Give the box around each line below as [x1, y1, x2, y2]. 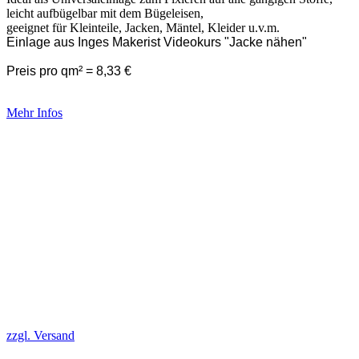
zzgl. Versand [6, 328, 75, 342]
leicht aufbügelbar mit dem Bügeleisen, [6, 6, 207, 20]
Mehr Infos [6, 105, 63, 119]
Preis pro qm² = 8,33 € [6, 63, 131, 78]
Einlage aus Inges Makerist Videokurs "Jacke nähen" [6, 34, 307, 49]
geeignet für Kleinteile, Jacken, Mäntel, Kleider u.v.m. [6, 20, 280, 34]
